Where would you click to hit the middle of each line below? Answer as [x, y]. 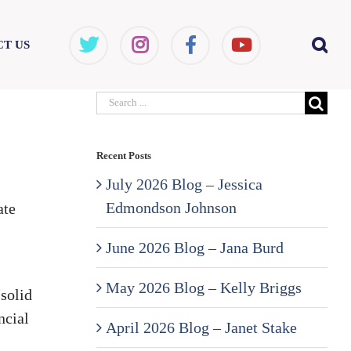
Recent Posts [123, 155]
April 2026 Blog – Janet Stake [201, 327]
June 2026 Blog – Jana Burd [194, 247]
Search [117, 100]
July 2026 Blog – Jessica [184, 184]
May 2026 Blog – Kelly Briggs [203, 287]
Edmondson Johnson [171, 207]
